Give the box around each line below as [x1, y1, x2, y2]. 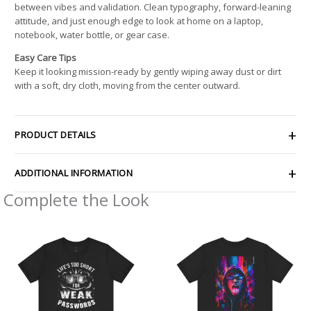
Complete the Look [3, 187, 149, 211]
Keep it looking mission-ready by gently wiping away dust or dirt [15, 65, 281, 78]
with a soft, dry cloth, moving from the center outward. [15, 78, 240, 92]
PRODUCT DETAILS [15, 128, 96, 141]
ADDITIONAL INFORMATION [15, 166, 133, 179]
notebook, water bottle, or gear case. [15, 28, 169, 41]
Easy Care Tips [15, 51, 76, 64]
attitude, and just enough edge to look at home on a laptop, [15, 14, 263, 27]
